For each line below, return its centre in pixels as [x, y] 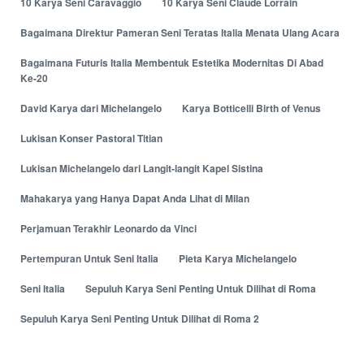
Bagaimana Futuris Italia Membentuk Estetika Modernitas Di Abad [172, 63]
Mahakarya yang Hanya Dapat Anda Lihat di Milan [135, 199]
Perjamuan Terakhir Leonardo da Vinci [108, 229]
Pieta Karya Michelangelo [238, 259]
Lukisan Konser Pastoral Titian [91, 139]
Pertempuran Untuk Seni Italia [89, 259]
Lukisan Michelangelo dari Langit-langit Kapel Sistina [142, 169]
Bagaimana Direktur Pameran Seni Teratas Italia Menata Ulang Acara [180, 33]
